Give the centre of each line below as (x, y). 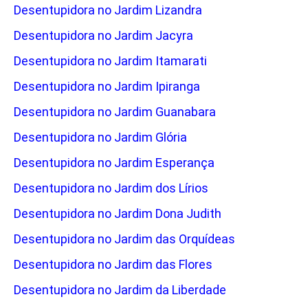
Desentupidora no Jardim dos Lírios (111, 188)
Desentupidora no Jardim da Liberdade (120, 290)
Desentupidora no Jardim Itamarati (110, 61)
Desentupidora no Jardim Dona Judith (118, 214)
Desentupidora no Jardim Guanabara (115, 112)
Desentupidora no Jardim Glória (100, 137)
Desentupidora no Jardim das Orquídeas (124, 239)
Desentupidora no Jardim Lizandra (108, 10)
